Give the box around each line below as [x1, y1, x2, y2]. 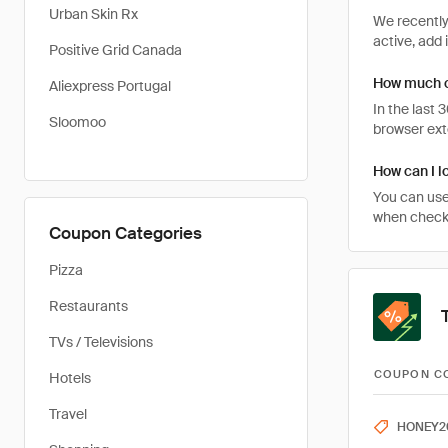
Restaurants [49, 297, 128, 315]
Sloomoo [49, 113, 106, 131]
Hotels [49, 369, 91, 387]
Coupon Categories [49, 222, 202, 244]
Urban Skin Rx [49, 5, 138, 23]
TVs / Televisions [49, 333, 153, 351]
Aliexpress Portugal [49, 77, 171, 95]
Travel [49, 405, 87, 423]
